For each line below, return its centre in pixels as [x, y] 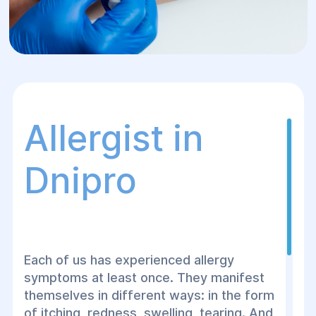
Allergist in [114, 138]
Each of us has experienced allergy [129, 260]
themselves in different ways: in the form [149, 295]
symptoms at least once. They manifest [144, 278]
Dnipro [80, 181]
